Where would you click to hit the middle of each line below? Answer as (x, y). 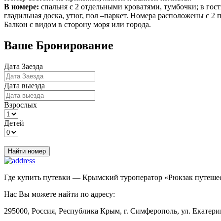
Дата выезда (24, 86)
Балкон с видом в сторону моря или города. (77, 25)
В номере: (21, 7)
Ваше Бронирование (59, 46)
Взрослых (20, 105)
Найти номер (27, 151)
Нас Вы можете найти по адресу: (59, 194)
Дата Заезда (23, 67)
